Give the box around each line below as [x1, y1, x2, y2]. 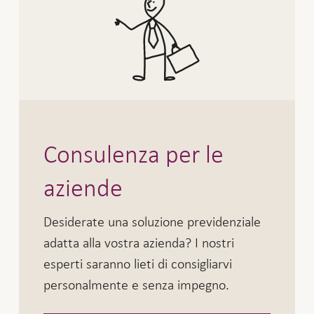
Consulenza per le [43, 141, 224, 168]
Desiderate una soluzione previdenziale [43, 213, 261, 229]
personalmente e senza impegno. [43, 276, 230, 292]
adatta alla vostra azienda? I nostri [43, 234, 235, 250]
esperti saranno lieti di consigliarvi [43, 255, 233, 271]
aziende [43, 175, 123, 202]
